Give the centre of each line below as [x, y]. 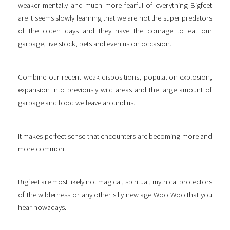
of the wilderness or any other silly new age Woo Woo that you [115, 195]
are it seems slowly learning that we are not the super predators [115, 18]
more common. [42, 149]
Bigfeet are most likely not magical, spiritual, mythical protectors [115, 182]
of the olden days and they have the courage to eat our [115, 31]
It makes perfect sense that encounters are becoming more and [115, 136]
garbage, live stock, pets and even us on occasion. [95, 44]
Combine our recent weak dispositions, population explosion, [115, 77]
